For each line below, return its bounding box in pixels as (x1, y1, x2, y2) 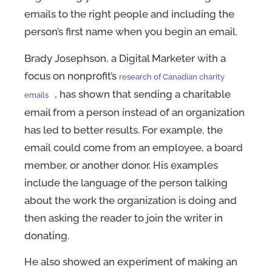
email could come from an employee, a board (24, 141, 243, 154)
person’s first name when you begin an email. (24, 25, 237, 38)
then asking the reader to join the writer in (24, 211, 223, 224)
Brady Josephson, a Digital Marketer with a (24, 52, 226, 64)
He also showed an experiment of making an (24, 256, 237, 268)
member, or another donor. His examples (24, 158, 218, 171)
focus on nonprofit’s (24, 69, 119, 82)
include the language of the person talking (24, 176, 228, 189)
